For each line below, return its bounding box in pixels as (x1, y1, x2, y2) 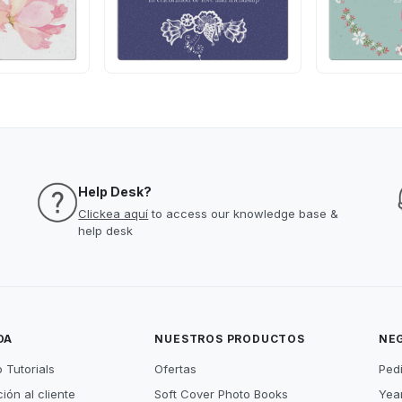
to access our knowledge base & (148, 206, 339, 221)
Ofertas (154, 362, 197, 376)
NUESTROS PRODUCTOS (154, 332, 305, 345)
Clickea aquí (78, 206, 149, 221)
